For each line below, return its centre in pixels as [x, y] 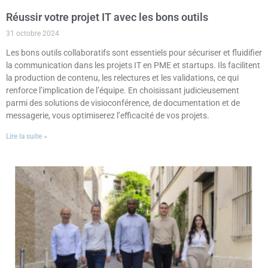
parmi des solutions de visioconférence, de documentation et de [123, 103]
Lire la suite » [27, 137]
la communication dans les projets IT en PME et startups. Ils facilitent [133, 66]
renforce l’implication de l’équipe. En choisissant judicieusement [123, 91]
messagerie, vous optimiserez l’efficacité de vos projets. [108, 116]
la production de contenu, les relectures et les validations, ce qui [122, 78]
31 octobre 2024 [33, 34]
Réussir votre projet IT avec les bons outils [107, 17]
